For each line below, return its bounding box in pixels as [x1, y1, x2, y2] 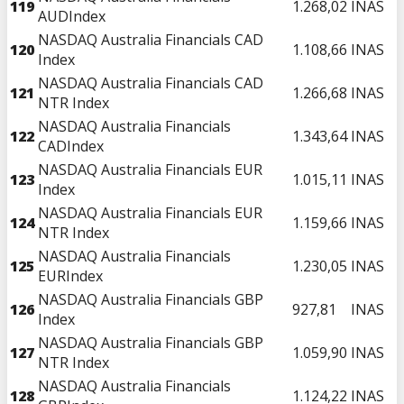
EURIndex [38, 265, 103, 286]
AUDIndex [38, 5, 106, 26]
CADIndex [38, 135, 104, 156]
